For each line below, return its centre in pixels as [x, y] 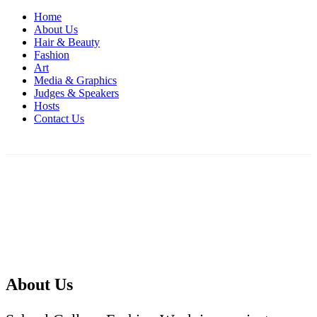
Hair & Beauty [67, 42]
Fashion [52, 55]
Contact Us [59, 119]
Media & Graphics [75, 80]
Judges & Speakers [76, 93]
